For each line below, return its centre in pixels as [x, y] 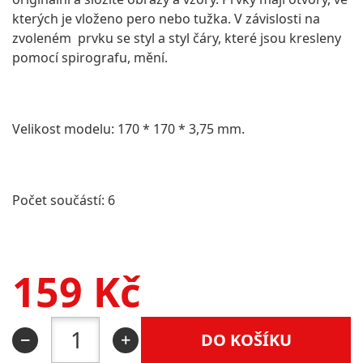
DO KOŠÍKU [246, 340]
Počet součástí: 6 [64, 200]
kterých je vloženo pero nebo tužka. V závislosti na [166, 19]
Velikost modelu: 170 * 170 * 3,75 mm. [128, 129]
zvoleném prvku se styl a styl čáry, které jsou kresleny [177, 38]
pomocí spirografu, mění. [90, 58]
